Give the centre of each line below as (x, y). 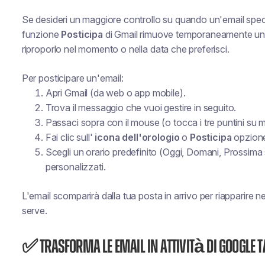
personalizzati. (75, 167)
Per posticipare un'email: (72, 78)
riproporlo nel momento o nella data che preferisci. (125, 49)
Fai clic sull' (70, 137)
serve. (34, 211)
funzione (41, 34)
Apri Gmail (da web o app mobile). (115, 93)
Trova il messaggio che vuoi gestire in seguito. (141, 108)
